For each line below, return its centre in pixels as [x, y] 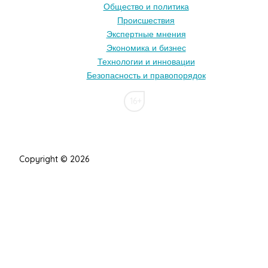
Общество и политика [146, 7]
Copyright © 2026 [54, 159]
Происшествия [146, 20]
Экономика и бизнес [146, 48]
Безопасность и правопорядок [146, 75]
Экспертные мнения [146, 34]
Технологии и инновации [146, 62]
